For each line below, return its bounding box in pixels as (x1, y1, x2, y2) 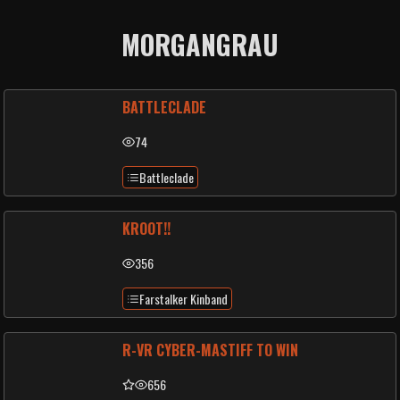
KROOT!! (122, 218, 171, 239)
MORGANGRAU (121, 24, 279, 64)
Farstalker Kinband (139, 289, 228, 308)
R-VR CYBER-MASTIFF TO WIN (122, 339, 298, 361)
